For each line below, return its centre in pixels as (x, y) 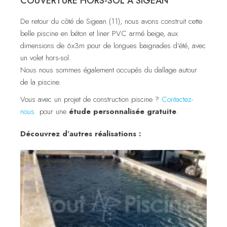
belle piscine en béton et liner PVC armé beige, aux (99, 33)
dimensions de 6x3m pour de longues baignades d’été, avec (113, 45)
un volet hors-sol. (46, 58)
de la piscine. (41, 82)
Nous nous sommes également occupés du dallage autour (109, 70)
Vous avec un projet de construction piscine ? (91, 99)
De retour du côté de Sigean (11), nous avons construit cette (111, 21)
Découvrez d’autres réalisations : (82, 134)
